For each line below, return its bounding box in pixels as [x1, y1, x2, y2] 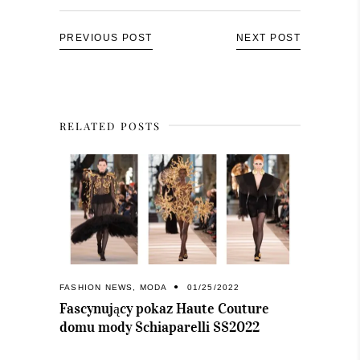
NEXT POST [236, 31, 301, 43]
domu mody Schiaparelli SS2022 [59, 318, 260, 337]
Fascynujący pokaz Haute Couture [59, 300, 269, 318]
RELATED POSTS [59, 118, 162, 133]
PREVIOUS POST [59, 31, 153, 43]
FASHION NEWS [59, 283, 133, 292]
